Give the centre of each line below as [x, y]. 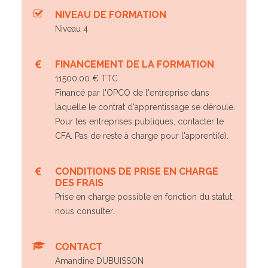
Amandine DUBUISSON [99, 261]
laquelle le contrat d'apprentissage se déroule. [145, 107]
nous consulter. [85, 211]
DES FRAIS [79, 183]
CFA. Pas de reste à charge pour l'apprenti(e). [142, 136]
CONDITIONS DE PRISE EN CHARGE [137, 171]
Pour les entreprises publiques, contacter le [139, 121]
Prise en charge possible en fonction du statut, [144, 197]
